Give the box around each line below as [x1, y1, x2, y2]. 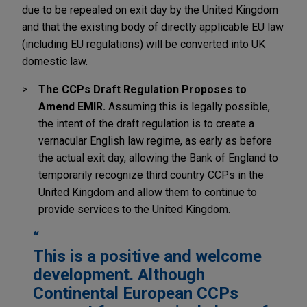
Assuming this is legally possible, [106, 99, 270, 113]
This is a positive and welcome [33, 246, 262, 266]
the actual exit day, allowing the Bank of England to [38, 151, 278, 164]
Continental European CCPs [33, 283, 238, 303]
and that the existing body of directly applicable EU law [22, 20, 284, 34]
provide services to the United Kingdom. [38, 202, 230, 216]
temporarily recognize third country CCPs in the [38, 168, 264, 182]
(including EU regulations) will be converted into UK [22, 37, 265, 51]
